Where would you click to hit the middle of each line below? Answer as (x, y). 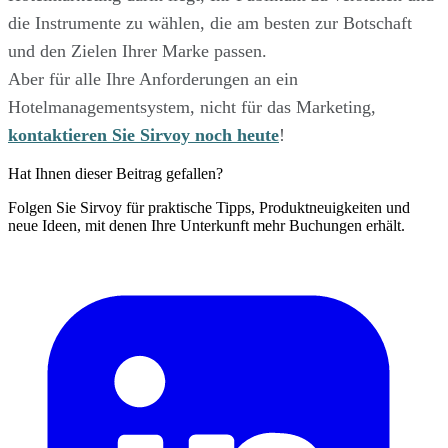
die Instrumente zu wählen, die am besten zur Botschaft (210, 23)
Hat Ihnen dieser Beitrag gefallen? (115, 174)
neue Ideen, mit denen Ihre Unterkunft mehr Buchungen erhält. (206, 226)
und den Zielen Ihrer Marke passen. (137, 51)
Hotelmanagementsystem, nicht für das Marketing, (192, 107)
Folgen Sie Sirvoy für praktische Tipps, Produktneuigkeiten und (209, 208)
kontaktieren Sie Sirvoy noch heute (143, 135)
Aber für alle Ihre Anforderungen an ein (153, 79)
